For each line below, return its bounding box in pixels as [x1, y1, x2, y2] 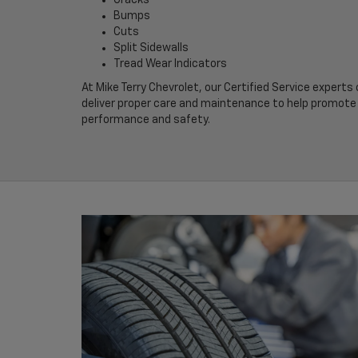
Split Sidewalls [113, 42, 189, 54]
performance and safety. [82, 113, 210, 125]
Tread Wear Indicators [113, 58, 227, 70]
